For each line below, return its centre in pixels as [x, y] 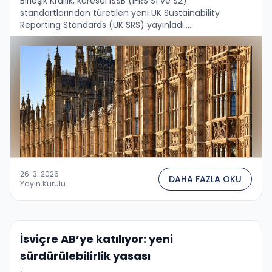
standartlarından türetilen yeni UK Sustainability [120, 12]
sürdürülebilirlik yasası [85, 256]
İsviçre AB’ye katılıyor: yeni [97, 239]
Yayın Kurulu [43, 183]
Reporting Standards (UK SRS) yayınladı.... [106, 25]
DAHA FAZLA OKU [205, 179]
